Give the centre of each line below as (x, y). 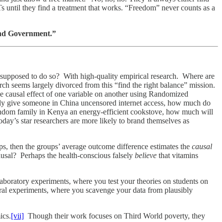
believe (146, 155)
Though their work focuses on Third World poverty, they (114, 216)
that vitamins (177, 155)
